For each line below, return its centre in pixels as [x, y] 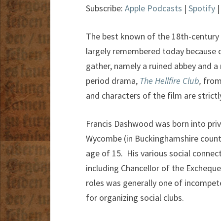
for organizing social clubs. [135, 198]
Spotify [202, 8]
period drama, [113, 81]
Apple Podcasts [153, 8]
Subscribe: [105, 8]
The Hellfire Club [169, 81]
